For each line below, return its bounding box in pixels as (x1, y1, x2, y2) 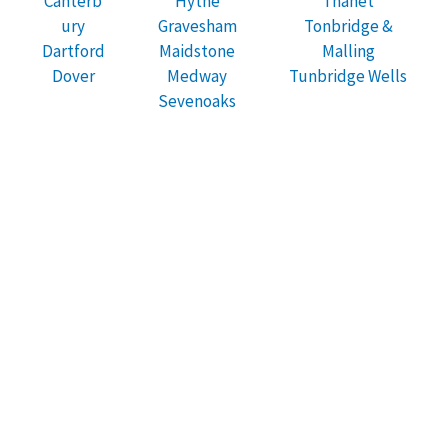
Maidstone (159, 39, 235, 62)
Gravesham (157, 14, 237, 37)
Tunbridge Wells (289, 64, 407, 87)
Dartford (41, 39, 105, 62)
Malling (321, 39, 375, 62)
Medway (167, 64, 227, 87)
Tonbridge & (303, 14, 393, 37)
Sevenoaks (158, 89, 236, 112)
